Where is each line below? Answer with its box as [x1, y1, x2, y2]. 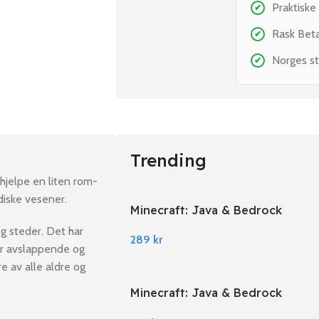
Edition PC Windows [130, 219, 245, 233]
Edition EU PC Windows [130, 301, 263, 316]
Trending [130, 150, 206, 171]
